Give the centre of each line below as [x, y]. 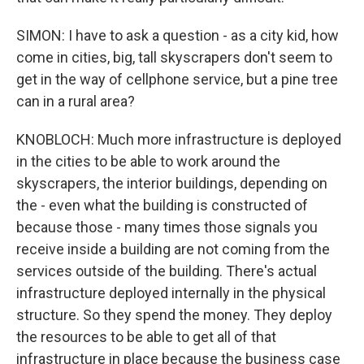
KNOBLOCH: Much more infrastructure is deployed [179, 139]
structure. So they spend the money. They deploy [174, 315]
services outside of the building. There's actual [167, 271]
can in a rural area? [76, 101]
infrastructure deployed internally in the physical [171, 293]
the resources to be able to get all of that [146, 337]
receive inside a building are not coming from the [173, 249]
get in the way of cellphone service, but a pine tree [177, 79]
